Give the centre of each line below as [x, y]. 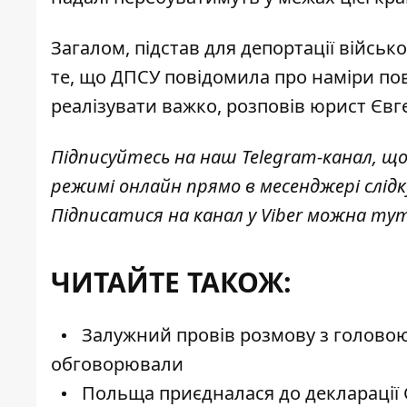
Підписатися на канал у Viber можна [211, 215]
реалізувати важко [134, 106]
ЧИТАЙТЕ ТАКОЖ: [171, 283]
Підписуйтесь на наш [146, 157]
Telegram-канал [307, 157]
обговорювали [117, 364]
